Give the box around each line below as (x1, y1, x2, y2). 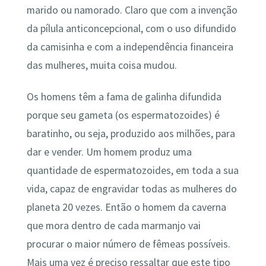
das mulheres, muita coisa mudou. (26, 58, 177, 72)
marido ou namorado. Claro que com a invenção (26, 3, 237, 17)
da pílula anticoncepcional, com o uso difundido (26, 21, 236, 35)
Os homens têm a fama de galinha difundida (26, 90, 221, 104)
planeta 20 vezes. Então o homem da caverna (26, 201, 226, 214)
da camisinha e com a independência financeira (26, 40, 233, 53)
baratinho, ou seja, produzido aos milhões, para (26, 127, 235, 141)
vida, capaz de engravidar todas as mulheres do (26, 182, 237, 196)
